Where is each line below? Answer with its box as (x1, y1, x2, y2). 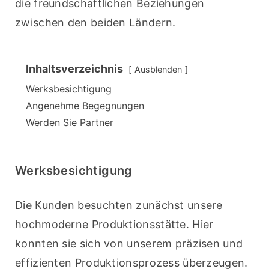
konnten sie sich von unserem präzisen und (15, 237, 243, 250)
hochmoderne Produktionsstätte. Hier (15, 218, 214, 231)
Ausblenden (134, 64, 182, 75)
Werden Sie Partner (26, 116, 113, 129)
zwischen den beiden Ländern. (15, 16, 176, 29)
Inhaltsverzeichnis (26, 62, 123, 76)
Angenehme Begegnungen (26, 100, 144, 112)
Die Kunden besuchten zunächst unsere (15, 199, 223, 212)
